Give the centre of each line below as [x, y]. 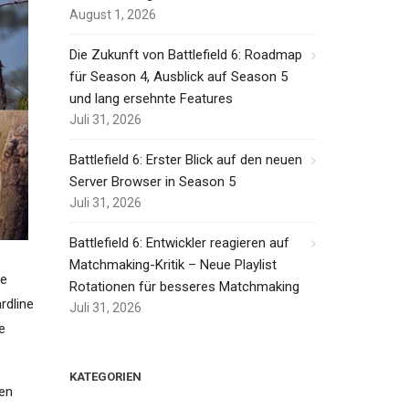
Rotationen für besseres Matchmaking [184, 287]
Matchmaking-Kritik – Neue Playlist [173, 265]
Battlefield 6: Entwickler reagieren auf [179, 243]
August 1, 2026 [113, 15]
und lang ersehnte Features [151, 99]
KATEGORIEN [105, 377]
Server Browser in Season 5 [152, 182]
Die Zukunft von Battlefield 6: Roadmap [186, 55]
